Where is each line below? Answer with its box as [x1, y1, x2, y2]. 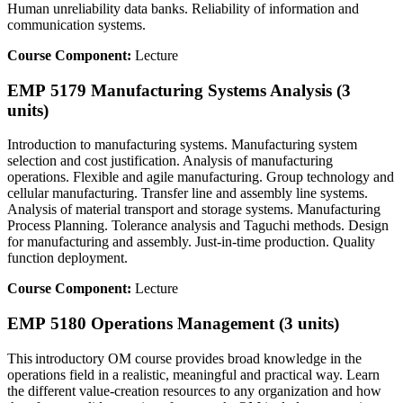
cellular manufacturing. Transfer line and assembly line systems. [7, 185, 368, 201]
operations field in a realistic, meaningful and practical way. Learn [7, 366, 380, 382]
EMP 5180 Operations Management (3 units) [7, 314, 339, 334]
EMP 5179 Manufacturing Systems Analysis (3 [7, 80, 351, 100]
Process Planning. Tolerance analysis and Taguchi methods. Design [7, 218, 389, 234]
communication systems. [7, 16, 146, 32]
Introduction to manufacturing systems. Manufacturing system [7, 137, 357, 153]
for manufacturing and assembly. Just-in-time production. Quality [7, 234, 375, 250]
